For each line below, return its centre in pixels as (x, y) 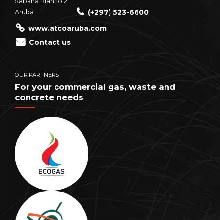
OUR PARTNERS (37, 75)
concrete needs (49, 97)
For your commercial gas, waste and (95, 87)
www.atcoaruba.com (67, 29)
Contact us (50, 42)
